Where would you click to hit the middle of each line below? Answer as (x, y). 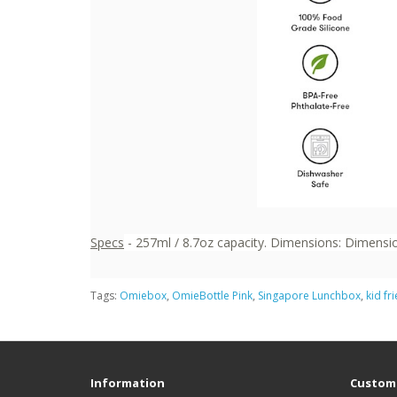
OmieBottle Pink (212, 295)
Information (128, 382)
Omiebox (143, 295)
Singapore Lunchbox (309, 295)
